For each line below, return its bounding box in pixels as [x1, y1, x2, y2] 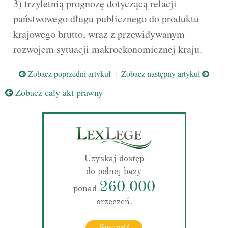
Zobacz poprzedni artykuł [26, 68, 110, 79]
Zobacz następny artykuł [121, 68, 202, 79]
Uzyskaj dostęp [84, 153, 144, 164]
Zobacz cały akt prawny [13, 86, 103, 98]
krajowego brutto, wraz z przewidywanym [13, 27, 185, 41]
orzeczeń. [96, 195, 132, 207]
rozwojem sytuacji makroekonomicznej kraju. [13, 42, 202, 56]
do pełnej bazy [86, 165, 142, 177]
